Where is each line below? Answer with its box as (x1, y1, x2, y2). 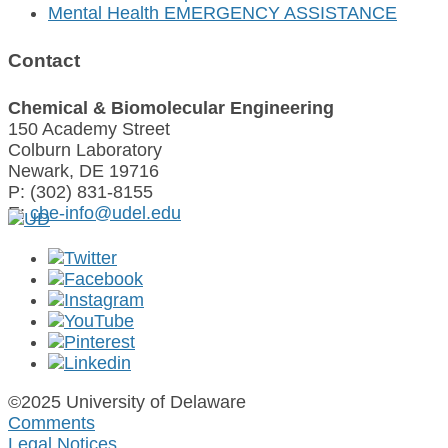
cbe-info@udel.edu (30, 203, 181, 224)
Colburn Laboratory (8, 140, 162, 161)
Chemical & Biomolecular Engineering (8, 98, 334, 119)
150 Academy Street (8, 119, 170, 140)
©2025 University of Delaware (8, 392, 246, 413)
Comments (8, 413, 95, 434)
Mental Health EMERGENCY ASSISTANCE (48, 2, 397, 23)
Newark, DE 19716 (8, 161, 159, 182)
